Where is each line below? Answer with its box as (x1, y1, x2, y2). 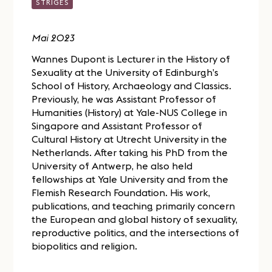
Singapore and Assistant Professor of (32, 119, 203, 132)
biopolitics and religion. (32, 239, 138, 252)
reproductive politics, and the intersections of (32, 226, 240, 239)
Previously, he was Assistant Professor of (32, 92, 217, 105)
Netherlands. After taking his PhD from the (32, 146, 228, 158)
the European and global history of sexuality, (32, 212, 238, 225)
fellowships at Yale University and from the (32, 172, 229, 185)
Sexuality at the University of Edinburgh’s (32, 66, 219, 78)
